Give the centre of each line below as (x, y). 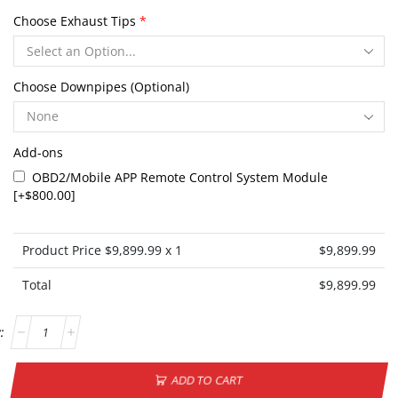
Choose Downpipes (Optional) (101, 86)
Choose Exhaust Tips (75, 20)
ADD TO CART (207, 380)
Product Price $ (67, 250)
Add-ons (38, 152)
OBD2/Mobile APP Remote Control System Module (180, 178)
